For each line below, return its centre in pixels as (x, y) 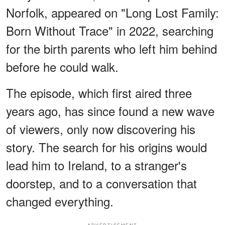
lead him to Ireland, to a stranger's (96, 165)
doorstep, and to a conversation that (101, 183)
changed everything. (60, 201)
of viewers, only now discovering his (101, 129)
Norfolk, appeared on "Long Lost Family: (113, 12)
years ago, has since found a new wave (110, 110)
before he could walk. (62, 66)
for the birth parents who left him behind (111, 48)
